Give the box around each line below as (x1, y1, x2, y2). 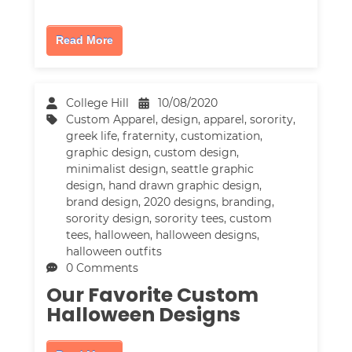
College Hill (66, 95, 130, 110)
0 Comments (66, 260, 139, 275)
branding (222, 194, 273, 209)
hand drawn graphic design (108, 178, 260, 192)
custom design (154, 145, 237, 159)
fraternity (123, 128, 176, 143)
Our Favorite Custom (46, 280, 259, 309)
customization (181, 128, 261, 143)
